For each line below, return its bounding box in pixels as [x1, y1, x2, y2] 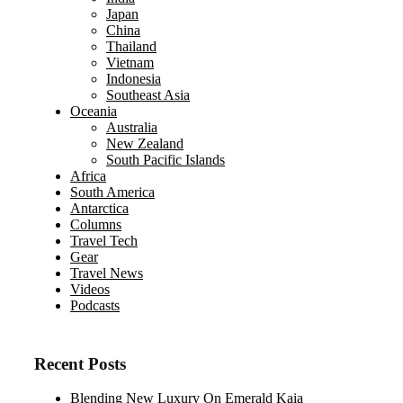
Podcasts [70, 297, 120, 313]
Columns [70, 216, 121, 232]
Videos [70, 281, 110, 297]
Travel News [70, 264, 143, 281]
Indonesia [106, 70, 161, 86]
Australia [106, 119, 157, 135]
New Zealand [106, 135, 184, 151]
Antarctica [70, 200, 129, 216]
